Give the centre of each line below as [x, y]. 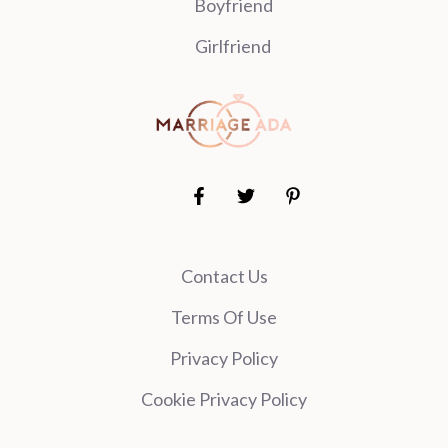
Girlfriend [233, 46]
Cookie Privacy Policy [224, 399]
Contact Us [224, 276]
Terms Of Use [224, 317]
